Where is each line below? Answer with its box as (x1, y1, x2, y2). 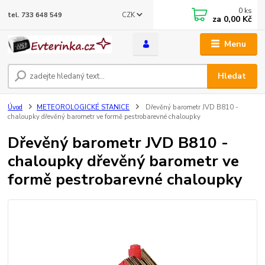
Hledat (218, 70, 247, 82)
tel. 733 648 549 (8, 11, 63, 20)
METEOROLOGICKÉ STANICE (37, 102, 130, 112)
